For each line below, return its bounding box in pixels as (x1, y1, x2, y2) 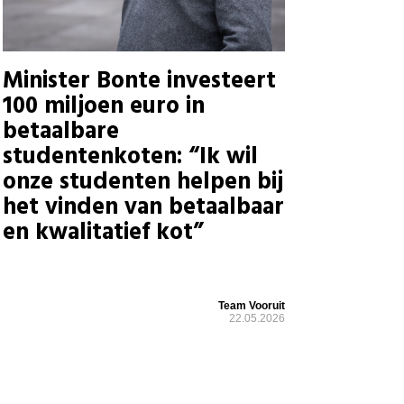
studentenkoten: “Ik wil (2, 139, 258, 177)
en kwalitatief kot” (2, 215, 204, 252)
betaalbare (2, 114, 119, 151)
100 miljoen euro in (2, 88, 205, 126)
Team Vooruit (217, 298, 285, 312)
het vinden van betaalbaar (2, 189, 284, 227)
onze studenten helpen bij (2, 164, 283, 202)
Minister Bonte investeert (2, 63, 276, 101)
